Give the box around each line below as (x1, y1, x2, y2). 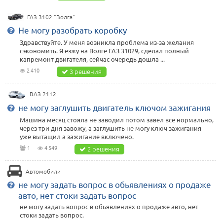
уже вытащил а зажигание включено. (20, 132, 134, 141)
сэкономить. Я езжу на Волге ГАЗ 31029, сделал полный (20, 46, 189, 55)
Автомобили (26, 167, 61, 175)
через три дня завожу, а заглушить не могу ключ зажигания (20, 123, 201, 132)
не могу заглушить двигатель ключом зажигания (18, 102, 211, 112)
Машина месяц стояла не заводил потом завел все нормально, (20, 115, 214, 124)
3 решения (70, 67, 102, 76)
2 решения (87, 144, 119, 153)
